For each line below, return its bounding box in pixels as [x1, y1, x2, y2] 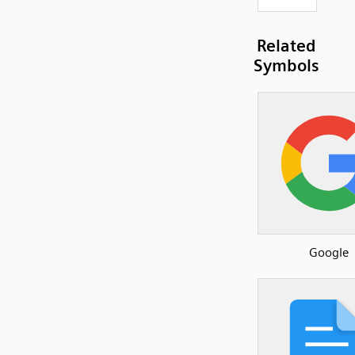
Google [309, 245, 349, 261]
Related [257, 36, 316, 55]
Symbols [254, 55, 319, 75]
